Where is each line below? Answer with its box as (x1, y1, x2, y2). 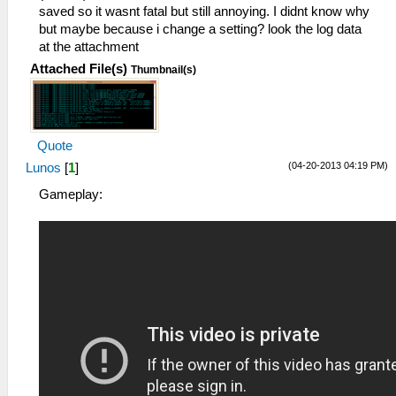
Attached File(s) (30, 62, 127, 77)
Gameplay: (39, 187, 103, 202)
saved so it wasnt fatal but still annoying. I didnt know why (39, 4, 369, 19)
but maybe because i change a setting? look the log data (39, 22, 362, 37)
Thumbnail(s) (131, 64, 196, 77)
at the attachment (39, 40, 139, 55)
